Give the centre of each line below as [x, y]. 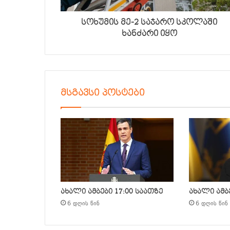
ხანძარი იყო [149, 33]
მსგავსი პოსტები [103, 93]
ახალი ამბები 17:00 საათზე [112, 192]
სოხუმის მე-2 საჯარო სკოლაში [149, 22]
